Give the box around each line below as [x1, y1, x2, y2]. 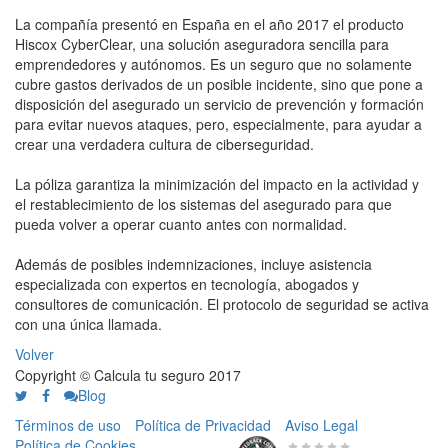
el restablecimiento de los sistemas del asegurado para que [15, 194, 392, 214]
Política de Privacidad [135, 415, 271, 435]
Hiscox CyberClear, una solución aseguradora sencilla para [15, 34, 389, 54]
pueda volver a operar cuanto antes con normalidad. [15, 214, 347, 234]
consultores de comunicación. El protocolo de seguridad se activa [15, 294, 429, 314]
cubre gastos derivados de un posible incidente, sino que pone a [15, 74, 423, 94]
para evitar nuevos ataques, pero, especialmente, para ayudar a [15, 114, 422, 134]
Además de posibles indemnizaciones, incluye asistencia [15, 254, 372, 274]
